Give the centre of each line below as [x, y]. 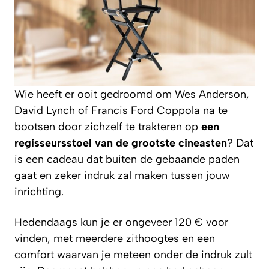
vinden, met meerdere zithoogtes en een [115, 238]
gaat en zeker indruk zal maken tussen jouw [122, 175]
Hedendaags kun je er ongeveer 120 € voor [121, 222]
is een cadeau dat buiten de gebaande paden [127, 159]
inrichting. [39, 191]
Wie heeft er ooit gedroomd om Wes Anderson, [132, 94]
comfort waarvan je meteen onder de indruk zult [133, 254]
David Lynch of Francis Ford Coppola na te [121, 110]
